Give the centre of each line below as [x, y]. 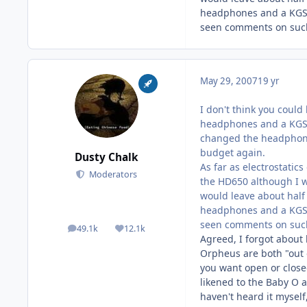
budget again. [233, 152]
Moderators [112, 175]
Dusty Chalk [107, 158]
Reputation [152, 232]
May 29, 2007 [229, 81]
